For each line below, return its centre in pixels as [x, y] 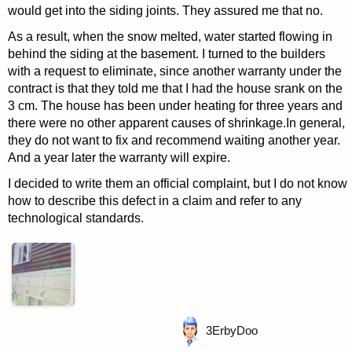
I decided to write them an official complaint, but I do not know [177, 184]
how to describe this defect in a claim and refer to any [154, 201]
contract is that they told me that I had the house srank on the [175, 89]
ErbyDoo [235, 330]
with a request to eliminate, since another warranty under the [174, 71]
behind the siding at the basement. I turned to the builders [166, 54]
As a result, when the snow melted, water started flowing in [170, 37]
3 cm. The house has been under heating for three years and [175, 106]
